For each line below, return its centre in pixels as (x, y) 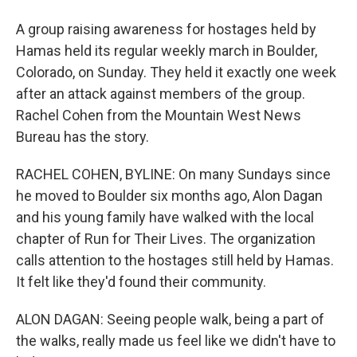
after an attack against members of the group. (161, 94)
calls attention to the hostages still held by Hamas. (175, 260)
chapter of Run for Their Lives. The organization (166, 239)
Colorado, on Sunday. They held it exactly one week (176, 72)
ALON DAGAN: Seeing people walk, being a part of (170, 319)
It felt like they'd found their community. (141, 282)
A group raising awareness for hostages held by (166, 29)
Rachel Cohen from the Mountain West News (159, 115)
